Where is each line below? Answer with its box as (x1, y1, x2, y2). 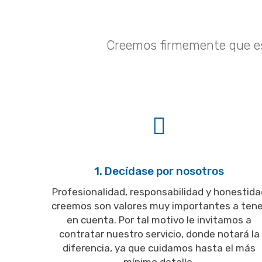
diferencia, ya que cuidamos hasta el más (63, 242, 256, 254)
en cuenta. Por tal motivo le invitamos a (67, 214, 251, 226)
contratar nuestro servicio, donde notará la (58, 228, 260, 240)
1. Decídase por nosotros (94, 164, 224, 178)
